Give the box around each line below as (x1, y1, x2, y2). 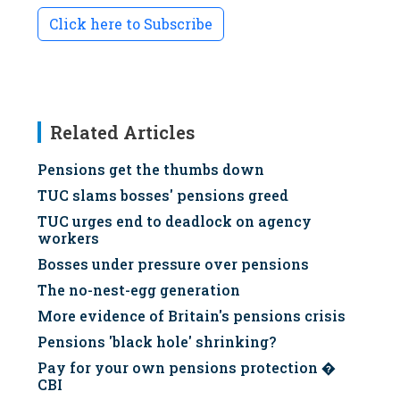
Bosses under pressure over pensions (37, 254, 309, 273)
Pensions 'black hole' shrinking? (37, 332, 276, 351)
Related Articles (50, 121, 195, 144)
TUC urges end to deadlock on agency (37, 212, 312, 230)
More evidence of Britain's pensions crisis (37, 306, 346, 325)
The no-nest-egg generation (37, 280, 240, 299)
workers (37, 229, 99, 247)
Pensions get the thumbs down (37, 160, 264, 179)
